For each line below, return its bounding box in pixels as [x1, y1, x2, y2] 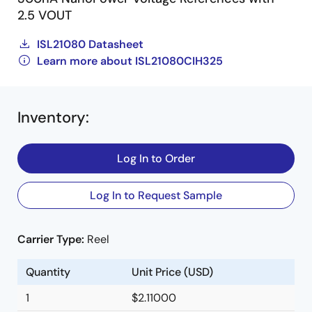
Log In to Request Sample [90, 188, 222, 203]
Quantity [26, 265, 70, 279]
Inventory [17, 107, 86, 127]
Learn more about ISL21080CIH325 [37, 54, 223, 68]
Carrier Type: [17, 232, 87, 247]
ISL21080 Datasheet [37, 37, 143, 52]
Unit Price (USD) [132, 265, 213, 279]
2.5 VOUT [17, 7, 72, 24]
